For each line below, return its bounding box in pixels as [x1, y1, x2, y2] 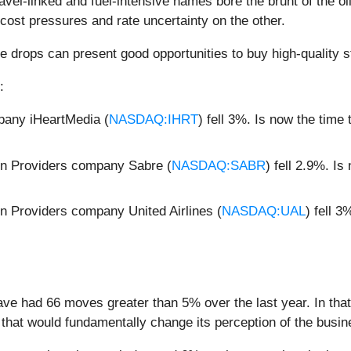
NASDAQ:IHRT [109, 112, 198, 128]
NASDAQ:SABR [172, 157, 266, 173]
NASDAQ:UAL [222, 204, 306, 219]
